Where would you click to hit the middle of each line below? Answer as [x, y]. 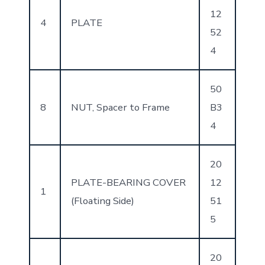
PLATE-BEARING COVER [128, 182]
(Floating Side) [102, 201]
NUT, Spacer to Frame [120, 107]
